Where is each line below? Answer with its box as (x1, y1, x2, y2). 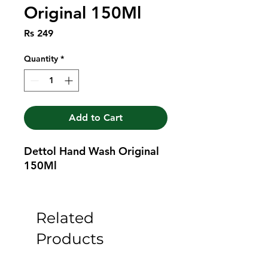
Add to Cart (69, 111, 123, 123)
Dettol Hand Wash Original (24, 144, 159, 158)
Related (36, 208, 94, 227)
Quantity (24, 53, 58, 64)
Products (36, 229, 103, 248)
